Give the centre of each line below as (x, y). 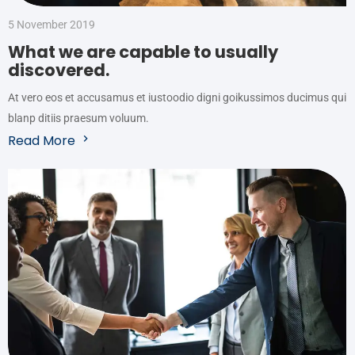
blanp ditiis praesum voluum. (78, 118)
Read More (42, 140)
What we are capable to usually (143, 52)
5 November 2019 (52, 25)
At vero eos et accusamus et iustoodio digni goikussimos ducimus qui (177, 98)
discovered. (59, 71)
